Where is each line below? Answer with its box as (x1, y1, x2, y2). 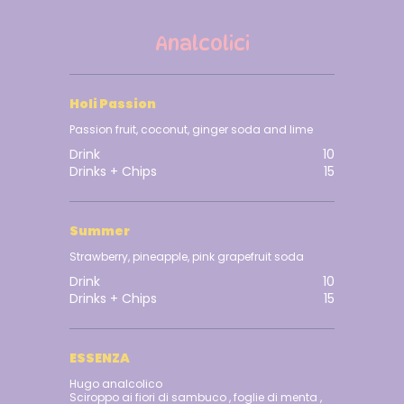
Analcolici (154, 32, 250, 56)
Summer (69, 222, 131, 241)
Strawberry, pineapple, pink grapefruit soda (69, 249, 305, 265)
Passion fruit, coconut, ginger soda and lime (69, 122, 314, 138)
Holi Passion (69, 95, 157, 114)
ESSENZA (69, 349, 131, 368)
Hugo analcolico (69, 376, 166, 392)
